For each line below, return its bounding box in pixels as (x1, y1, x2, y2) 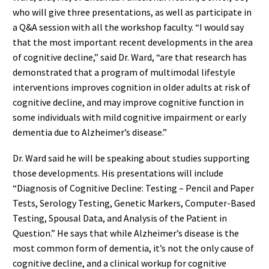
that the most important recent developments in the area (13, 36, 253, 49)
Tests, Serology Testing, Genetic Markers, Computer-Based (13, 196, 255, 209)
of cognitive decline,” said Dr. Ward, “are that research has (13, 51, 247, 64)
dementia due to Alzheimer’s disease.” (13, 126, 167, 139)
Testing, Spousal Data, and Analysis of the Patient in (13, 211, 227, 224)
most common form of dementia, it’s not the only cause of (13, 241, 254, 254)
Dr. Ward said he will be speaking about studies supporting (13, 151, 250, 164)
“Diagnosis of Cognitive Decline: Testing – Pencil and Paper (13, 181, 254, 194)
